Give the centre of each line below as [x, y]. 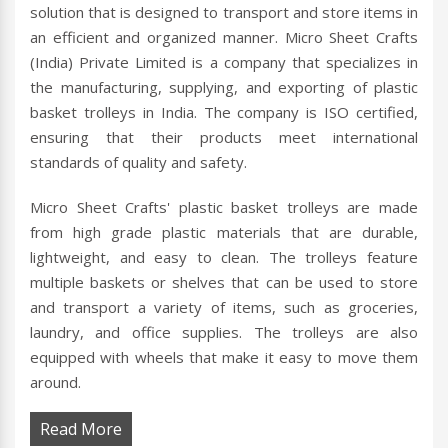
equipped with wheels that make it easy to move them [224, 357]
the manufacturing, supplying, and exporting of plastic [224, 87]
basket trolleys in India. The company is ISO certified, [224, 112]
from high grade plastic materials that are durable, [224, 232]
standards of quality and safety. [138, 162]
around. [55, 382]
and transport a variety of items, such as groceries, [224, 307]
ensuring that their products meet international [224, 137]
